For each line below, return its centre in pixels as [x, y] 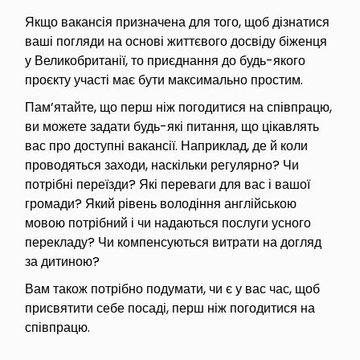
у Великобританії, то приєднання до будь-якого [166, 60]
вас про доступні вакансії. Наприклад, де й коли [167, 145]
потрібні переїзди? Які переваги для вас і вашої [168, 184]
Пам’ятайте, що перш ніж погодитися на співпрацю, [179, 107]
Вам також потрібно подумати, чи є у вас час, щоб [173, 288]
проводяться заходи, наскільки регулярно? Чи [162, 165]
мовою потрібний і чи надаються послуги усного [168, 223]
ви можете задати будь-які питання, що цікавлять [172, 126]
